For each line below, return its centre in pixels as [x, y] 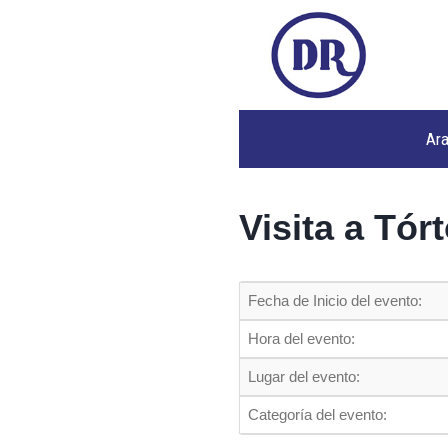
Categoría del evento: [317, 414]
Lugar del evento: [304, 376]
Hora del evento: [301, 338]
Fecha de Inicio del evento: [335, 300]
